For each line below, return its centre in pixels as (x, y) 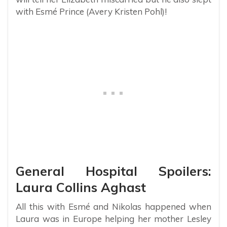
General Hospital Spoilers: (113, 171)
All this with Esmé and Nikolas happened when (113, 206)
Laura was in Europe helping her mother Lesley (113, 218)
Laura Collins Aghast (81, 187)
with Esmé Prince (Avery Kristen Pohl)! (91, 11)
